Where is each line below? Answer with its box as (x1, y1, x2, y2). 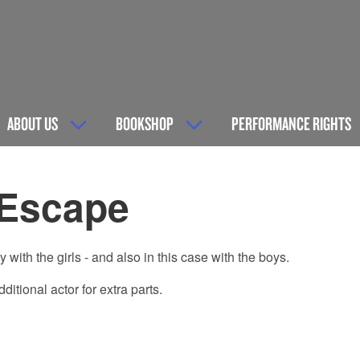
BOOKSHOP (116, 111, 174, 135)
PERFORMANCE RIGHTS (231, 111, 351, 135)
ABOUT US (7, 111, 58, 135)
